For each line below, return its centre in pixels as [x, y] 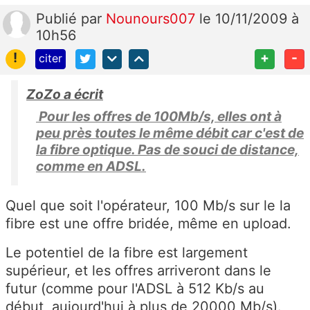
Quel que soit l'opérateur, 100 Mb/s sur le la [148, 205]
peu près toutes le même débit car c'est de [170, 133]
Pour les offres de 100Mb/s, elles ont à [159, 116]
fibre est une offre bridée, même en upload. [148, 223]
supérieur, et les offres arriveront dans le [138, 270]
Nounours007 [153, 18]
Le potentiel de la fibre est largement [127, 252]
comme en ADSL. [91, 166]
